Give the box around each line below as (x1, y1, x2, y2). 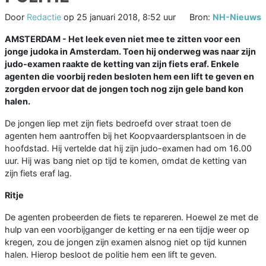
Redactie (27, 12, 61, 23)
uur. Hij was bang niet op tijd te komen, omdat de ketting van (5, 156, 246, 166)
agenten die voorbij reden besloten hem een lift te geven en (5, 71, 254, 82)
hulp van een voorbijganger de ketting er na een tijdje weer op (5, 224, 249, 235)
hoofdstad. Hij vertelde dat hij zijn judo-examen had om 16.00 (5, 143, 252, 154)
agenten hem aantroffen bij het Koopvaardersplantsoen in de (5, 131, 246, 141)
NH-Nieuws (213, 12, 261, 23)
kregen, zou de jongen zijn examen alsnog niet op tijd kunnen (5, 237, 246, 248)
